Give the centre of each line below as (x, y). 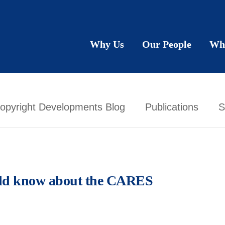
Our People (167, 44)
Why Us (107, 44)
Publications (172, 107)
